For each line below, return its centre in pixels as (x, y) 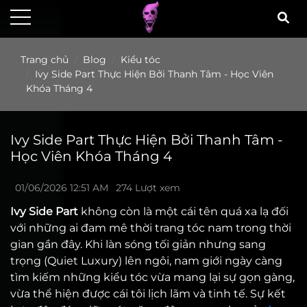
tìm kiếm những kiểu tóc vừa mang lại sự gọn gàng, (152, 277)
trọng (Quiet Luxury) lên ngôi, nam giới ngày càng (146, 261)
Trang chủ (45, 60)
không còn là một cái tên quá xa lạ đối (183, 211)
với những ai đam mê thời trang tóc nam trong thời (151, 228)
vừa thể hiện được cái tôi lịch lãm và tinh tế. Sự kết (148, 294)
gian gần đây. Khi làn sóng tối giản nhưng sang (138, 244)
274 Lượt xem (148, 188)
